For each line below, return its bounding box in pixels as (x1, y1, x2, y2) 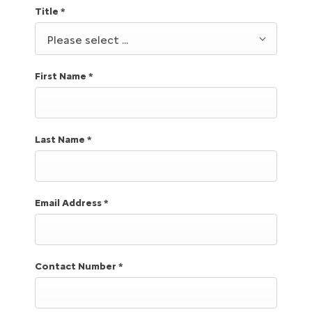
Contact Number (35, 260, 118, 273)
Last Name (35, 134, 87, 146)
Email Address (35, 197, 104, 210)
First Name (35, 70, 88, 83)
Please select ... (47, 33, 128, 47)
